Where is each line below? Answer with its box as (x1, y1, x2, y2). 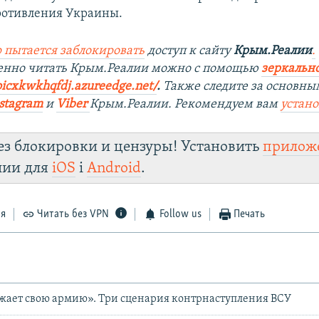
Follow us (159, 209, 202, 221)
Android (87, 161, 142, 177)
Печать (234, 209, 266, 221)
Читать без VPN (37, 209, 110, 221)
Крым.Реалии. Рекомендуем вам (90, 98, 281, 112)
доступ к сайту (145, 44, 234, 58)
